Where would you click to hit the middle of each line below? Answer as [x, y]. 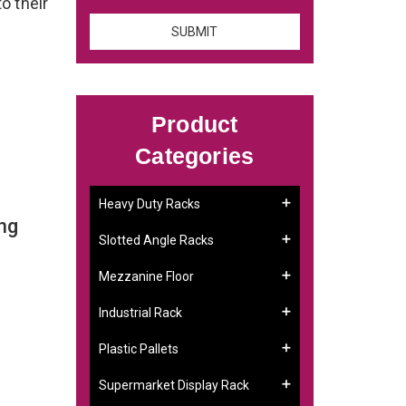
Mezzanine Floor [146, 276]
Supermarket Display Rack [174, 385]
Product [195, 124]
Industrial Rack [140, 312]
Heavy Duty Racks [149, 203]
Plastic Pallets [138, 348]
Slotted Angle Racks [156, 240]
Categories [195, 155]
